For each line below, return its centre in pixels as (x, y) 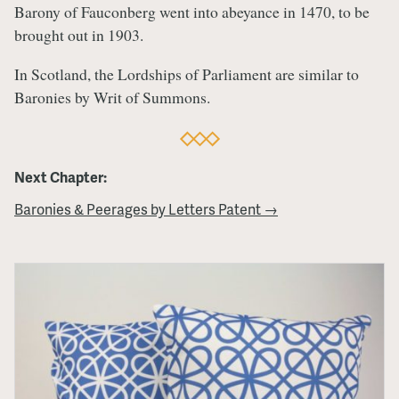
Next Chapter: (61, 176)
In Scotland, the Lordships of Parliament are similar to (187, 73)
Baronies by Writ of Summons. (112, 97)
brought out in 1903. (79, 35)
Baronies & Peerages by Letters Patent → (146, 208)
